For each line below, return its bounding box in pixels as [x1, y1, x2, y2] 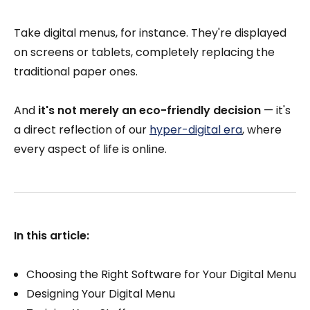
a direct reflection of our [14, 122, 149, 138]
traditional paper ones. [14, 64, 138, 80]
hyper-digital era [149, 122, 242, 138]
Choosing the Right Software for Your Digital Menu [26, 266, 296, 282]
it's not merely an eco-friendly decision [38, 102, 261, 118]
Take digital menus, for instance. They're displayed [14, 25, 286, 41]
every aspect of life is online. [14, 141, 167, 157]
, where [242, 122, 282, 138]
